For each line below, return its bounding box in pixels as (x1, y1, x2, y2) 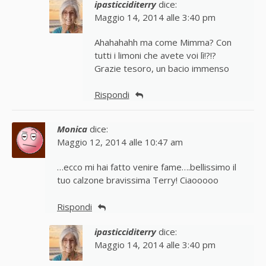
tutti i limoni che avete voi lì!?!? (94, 49, 216, 62)
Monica (57, 123, 87, 135)
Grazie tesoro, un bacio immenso (94, 62, 229, 75)
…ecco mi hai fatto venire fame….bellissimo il (57, 161, 236, 173)
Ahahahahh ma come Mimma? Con (94, 36, 232, 49)
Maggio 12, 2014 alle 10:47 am (57, 137, 183, 148)
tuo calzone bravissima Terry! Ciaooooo (57, 175, 218, 186)
